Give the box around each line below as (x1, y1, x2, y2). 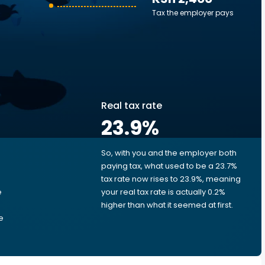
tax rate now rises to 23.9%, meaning (101, 173, 241, 185)
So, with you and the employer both (101, 147, 237, 159)
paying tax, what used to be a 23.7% (101, 160, 237, 172)
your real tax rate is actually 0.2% (101, 186, 225, 198)
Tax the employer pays (152, 8, 234, 18)
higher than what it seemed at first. (101, 199, 233, 211)
